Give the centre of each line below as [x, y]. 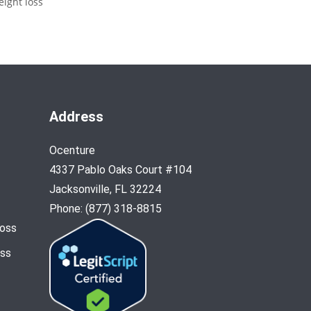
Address [76, 116]
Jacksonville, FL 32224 [105, 189]
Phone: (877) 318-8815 [106, 208]
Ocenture [72, 150]
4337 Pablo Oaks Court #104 [120, 169]
